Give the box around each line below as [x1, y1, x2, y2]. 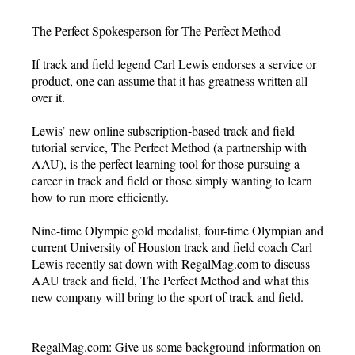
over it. [32, 88, 65, 105]
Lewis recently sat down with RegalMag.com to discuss [32, 254, 310, 272]
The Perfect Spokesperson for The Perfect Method [32, 21, 281, 39]
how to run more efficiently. [32, 188, 169, 205]
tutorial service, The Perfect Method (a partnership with [32, 138, 307, 155]
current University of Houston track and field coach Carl [32, 238, 312, 255]
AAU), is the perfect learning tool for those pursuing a [32, 155, 300, 172]
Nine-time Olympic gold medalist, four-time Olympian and [32, 221, 323, 239]
